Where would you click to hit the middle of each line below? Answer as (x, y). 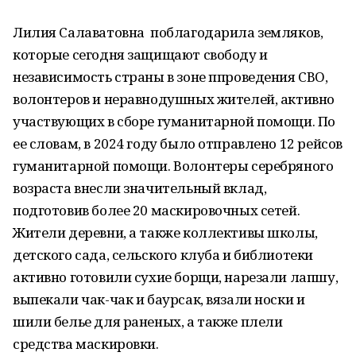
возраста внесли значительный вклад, (140, 188)
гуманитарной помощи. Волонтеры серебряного (173, 166)
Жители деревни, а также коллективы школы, (165, 232)
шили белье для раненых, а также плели (148, 321)
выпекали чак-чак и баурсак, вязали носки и (159, 299)
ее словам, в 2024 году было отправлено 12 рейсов (178, 143)
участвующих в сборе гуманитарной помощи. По (174, 121)
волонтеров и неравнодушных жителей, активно (174, 99)
